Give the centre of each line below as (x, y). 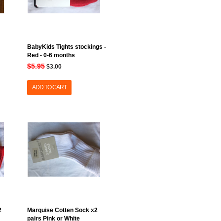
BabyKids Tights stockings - (67, 47)
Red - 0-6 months (51, 55)
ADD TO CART (50, 87)
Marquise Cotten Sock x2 (63, 210)
